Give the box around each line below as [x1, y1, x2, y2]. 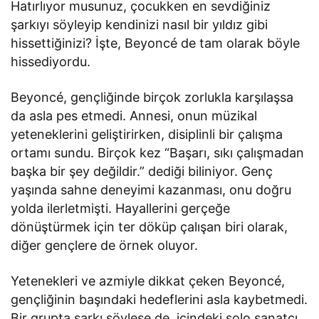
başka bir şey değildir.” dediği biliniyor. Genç [11, 163, 273, 179]
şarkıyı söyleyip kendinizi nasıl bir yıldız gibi [11, 16, 268, 32]
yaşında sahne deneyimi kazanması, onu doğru [11, 182, 292, 197]
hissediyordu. [11, 53, 90, 69]
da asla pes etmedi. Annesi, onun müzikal [11, 108, 258, 123]
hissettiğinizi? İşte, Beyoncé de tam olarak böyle [11, 35, 300, 51]
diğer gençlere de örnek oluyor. [11, 237, 199, 253]
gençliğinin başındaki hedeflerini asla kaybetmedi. [11, 291, 308, 307]
